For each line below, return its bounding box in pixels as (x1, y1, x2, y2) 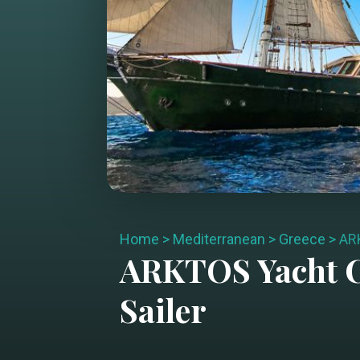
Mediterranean (172, 231, 265, 247)
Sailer (119, 288, 207, 331)
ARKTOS (119, 248, 251, 291)
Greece (278, 231, 325, 247)
